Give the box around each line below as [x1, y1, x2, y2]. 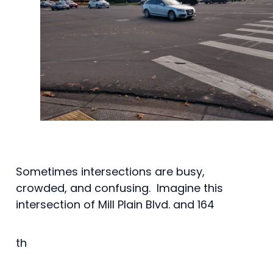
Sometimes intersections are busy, [16, 163, 205, 179]
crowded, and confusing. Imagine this [16, 180, 223, 196]
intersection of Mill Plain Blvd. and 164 [16, 196, 214, 212]
